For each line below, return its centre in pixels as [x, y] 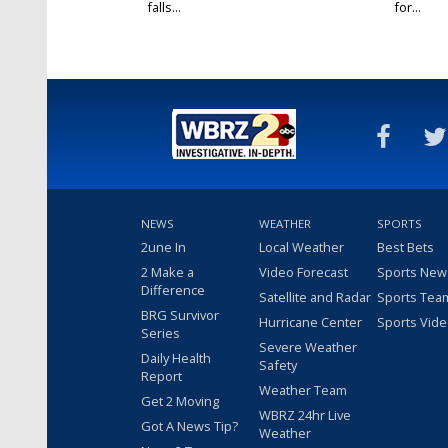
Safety [278, 365]
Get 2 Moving [180, 401]
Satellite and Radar [315, 297]
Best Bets [405, 247]
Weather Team [303, 390]
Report [161, 376]
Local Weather [301, 247]
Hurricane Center [310, 322]
